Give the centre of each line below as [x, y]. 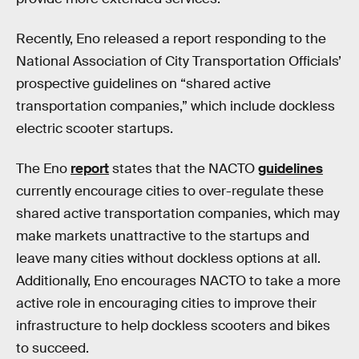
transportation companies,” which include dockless [175, 106]
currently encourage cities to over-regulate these [170, 191]
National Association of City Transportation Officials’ [179, 61]
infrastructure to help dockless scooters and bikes [173, 325]
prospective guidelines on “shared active [143, 83]
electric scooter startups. [95, 128]
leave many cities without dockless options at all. [168, 258]
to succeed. [52, 348]
